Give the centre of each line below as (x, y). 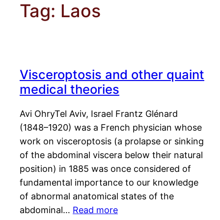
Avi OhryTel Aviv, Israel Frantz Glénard (99, 114)
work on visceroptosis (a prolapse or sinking (112, 141)
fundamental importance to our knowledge (109, 183)
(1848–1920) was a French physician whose (111, 128)
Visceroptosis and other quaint (112, 75)
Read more (95, 210)
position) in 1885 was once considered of (105, 169)
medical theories (69, 89)
